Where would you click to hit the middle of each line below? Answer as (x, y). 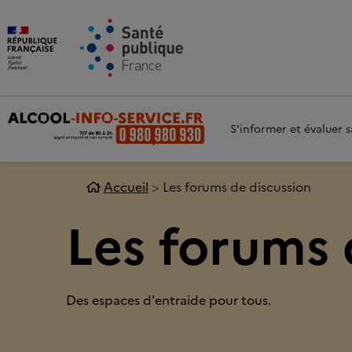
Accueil (126, 187)
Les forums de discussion (236, 187)
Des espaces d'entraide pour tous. (168, 301)
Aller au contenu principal (206, 13)
